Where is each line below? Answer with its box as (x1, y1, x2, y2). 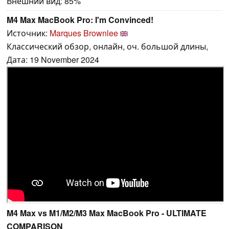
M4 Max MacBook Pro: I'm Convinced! (7, 14, 153, 26)
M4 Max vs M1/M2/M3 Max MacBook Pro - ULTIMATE (7, 207, 207, 219)
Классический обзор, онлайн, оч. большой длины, (7, 40, 208, 53)
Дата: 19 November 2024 (7, 54, 99, 66)
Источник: (7, 27, 50, 39)
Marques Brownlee (50, 27, 118, 39)
